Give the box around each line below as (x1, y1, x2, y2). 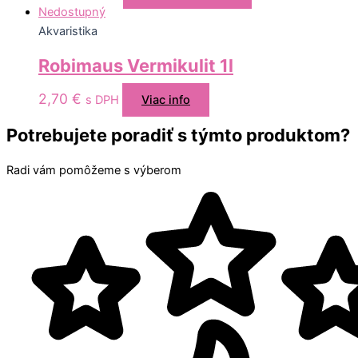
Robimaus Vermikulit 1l (38, 54, 233, 76)
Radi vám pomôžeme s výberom (6, 163, 181, 178)
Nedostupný (38, 5, 105, 20)
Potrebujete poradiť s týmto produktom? (6, 124, 350, 145)
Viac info (141, 92, 190, 107)
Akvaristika (38, 24, 97, 39)
